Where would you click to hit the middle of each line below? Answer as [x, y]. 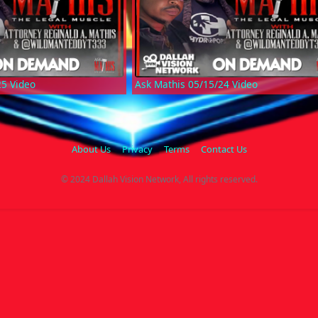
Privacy [137, 149]
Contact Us [224, 149]
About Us [91, 149]
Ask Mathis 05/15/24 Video [196, 84]
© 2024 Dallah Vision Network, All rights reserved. [159, 180]
